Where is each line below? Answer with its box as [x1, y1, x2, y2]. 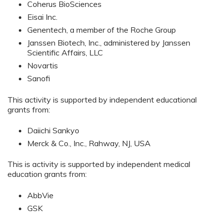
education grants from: [7, 169, 87, 179]
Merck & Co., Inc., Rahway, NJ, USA [27, 138, 151, 149]
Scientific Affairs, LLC [27, 48, 103, 58]
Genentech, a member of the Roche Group [27, 25, 176, 35]
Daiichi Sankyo [27, 125, 79, 136]
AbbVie [27, 190, 54, 200]
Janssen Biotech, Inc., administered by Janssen [27, 38, 190, 48]
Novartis [27, 60, 58, 71]
